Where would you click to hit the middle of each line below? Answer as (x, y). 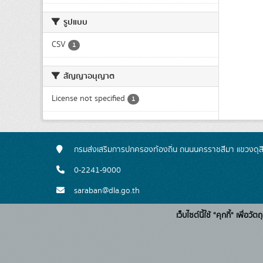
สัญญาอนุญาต (88, 76)
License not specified (88, 99)
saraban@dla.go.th (107, 191)
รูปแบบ (75, 22)
